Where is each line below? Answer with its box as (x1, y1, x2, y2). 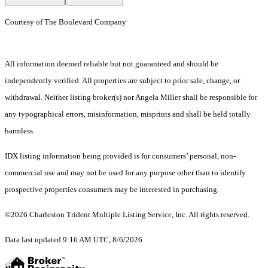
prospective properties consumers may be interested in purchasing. (5, 185, 219, 194)
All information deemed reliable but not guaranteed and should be (5, 59, 218, 69)
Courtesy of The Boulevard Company (5, 17, 130, 27)
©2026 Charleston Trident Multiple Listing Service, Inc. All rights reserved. (5, 210, 249, 220)
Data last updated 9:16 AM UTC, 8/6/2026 (5, 235, 142, 245)
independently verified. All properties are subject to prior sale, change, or (5, 76, 240, 86)
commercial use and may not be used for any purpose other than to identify (5, 168, 246, 178)
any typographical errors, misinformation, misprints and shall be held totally (5, 109, 251, 119)
